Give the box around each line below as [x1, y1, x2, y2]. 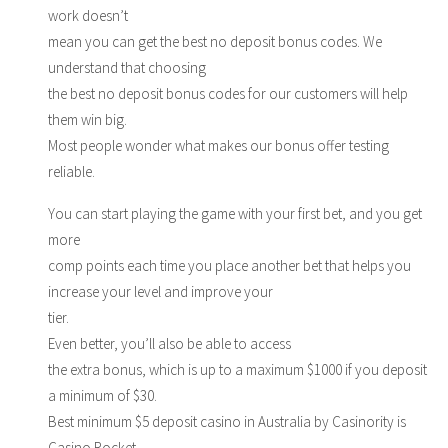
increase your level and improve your [48, 281, 273, 301]
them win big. [48, 109, 127, 129]
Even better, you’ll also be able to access [48, 333, 291, 353]
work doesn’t [48, 5, 128, 25]
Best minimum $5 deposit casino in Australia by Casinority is [48, 411, 406, 431]
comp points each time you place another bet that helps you [48, 255, 411, 275]
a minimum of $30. [48, 385, 157, 405]
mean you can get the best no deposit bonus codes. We [48, 31, 382, 51]
